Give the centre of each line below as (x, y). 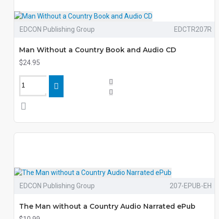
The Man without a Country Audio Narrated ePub (107, 206)
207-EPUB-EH (190, 186)
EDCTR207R (193, 29)
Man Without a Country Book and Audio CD (98, 50)
